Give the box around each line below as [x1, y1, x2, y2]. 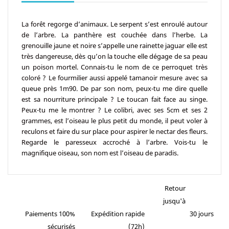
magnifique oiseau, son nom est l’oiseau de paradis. [21, 148, 179, 157]
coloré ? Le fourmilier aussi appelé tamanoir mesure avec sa [21, 73, 208, 82]
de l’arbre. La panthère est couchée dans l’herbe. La [21, 30, 208, 39]
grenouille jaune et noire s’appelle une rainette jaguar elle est [21, 40, 208, 50]
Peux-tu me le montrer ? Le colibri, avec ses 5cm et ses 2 [21, 105, 208, 114]
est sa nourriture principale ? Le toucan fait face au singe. [21, 94, 208, 104]
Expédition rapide [91, 209, 145, 219]
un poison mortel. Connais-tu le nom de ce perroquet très [21, 62, 208, 72]
